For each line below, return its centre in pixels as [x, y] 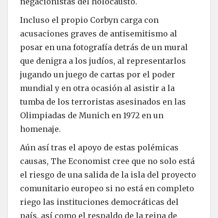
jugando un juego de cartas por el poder [98, 74]
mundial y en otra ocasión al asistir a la [97, 88]
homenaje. [40, 129]
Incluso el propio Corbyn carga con [89, 20]
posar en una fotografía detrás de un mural [104, 47]
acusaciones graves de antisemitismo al [99, 33]
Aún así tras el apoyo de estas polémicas [99, 147]
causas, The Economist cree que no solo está [107, 161]
